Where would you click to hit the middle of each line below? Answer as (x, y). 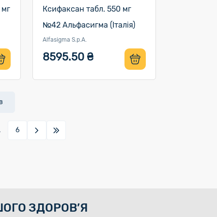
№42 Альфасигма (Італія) (89, 25)
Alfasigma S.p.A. (64, 40)
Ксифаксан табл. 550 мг (87, 9)
